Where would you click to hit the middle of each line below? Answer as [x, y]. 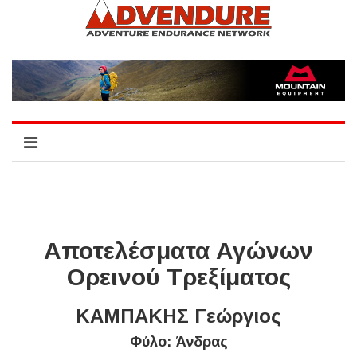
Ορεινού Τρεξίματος [178, 277]
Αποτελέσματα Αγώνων [178, 250]
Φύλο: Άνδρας [178, 341]
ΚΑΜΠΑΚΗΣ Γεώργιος [178, 316]
